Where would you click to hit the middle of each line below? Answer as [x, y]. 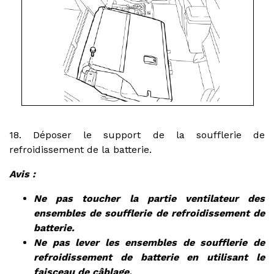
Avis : [22, 174]
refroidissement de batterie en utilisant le [149, 257]
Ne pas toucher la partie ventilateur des [149, 198]
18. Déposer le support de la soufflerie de [137, 135]
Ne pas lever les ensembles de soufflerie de [149, 242]
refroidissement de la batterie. [80, 149]
